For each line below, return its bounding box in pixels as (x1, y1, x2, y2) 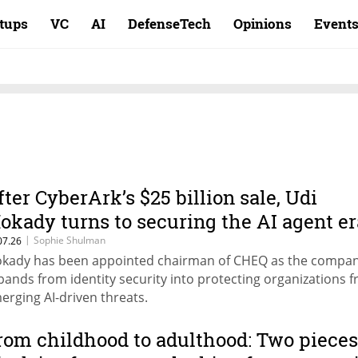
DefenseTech (128, 14, 211, 33)
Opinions (233, 14, 292, 33)
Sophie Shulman (34, 233, 105, 247)
